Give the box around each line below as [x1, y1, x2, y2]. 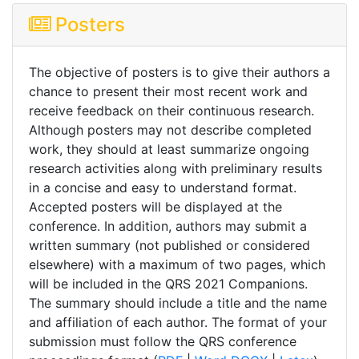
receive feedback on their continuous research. [29, 103, 314, 119]
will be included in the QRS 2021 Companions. [29, 276, 308, 292]
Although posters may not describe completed [29, 122, 312, 139]
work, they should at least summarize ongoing [29, 141, 309, 158]
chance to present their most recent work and [29, 83, 308, 100]
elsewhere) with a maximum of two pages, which [29, 256, 325, 273]
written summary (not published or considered [29, 237, 310, 254]
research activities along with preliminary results [29, 160, 322, 177]
